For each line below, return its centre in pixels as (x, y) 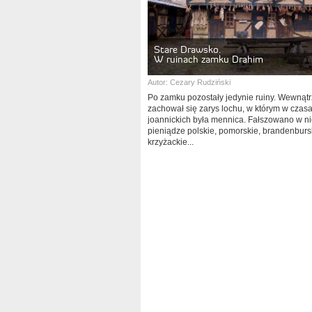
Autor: (159, 82)
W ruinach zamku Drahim (209, 59)
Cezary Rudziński (200, 82)
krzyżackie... (171, 142)
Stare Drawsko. (187, 49)
